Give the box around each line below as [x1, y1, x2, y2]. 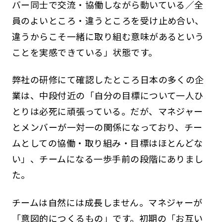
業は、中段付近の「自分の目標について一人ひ [11, 89, 204, 102]
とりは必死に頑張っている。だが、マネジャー [11, 105, 203, 118]
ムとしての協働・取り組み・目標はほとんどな [11, 136, 203, 150]
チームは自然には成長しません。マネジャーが [11, 196, 203, 209]
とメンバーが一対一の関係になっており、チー [11, 120, 203, 134]
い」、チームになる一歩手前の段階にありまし [11, 152, 204, 166]
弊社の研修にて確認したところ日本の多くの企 [11, 73, 204, 86]
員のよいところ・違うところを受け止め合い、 [11, 13, 204, 27]
